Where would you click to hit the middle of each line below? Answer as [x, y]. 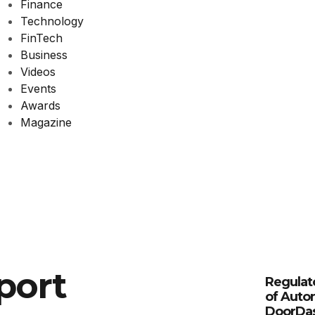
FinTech [41, 38]
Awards [40, 105]
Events [38, 89]
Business [44, 55]
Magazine [46, 122]
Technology [52, 21]
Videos [38, 72]
